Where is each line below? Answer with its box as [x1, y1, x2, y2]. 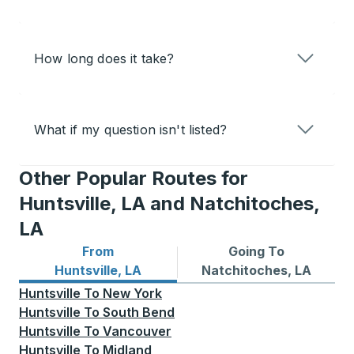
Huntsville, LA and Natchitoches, [19, 192, 319, 216]
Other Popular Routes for [19, 167, 248, 190]
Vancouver [103, 323, 171, 340]
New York [103, 285, 162, 302]
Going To [228, 243, 284, 260]
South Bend [103, 304, 175, 321]
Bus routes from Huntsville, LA [19, 262, 211, 278]
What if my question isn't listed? [34, 122, 227, 138]
